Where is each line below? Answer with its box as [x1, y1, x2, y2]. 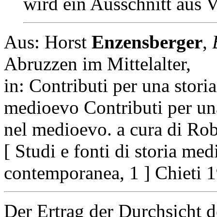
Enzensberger [92, 31, 202, 53]
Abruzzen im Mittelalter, [4, 53, 191, 75]
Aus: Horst [4, 31, 92, 53]
